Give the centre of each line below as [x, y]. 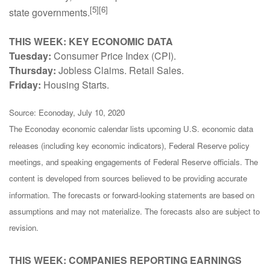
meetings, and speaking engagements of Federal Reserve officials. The [133, 162]
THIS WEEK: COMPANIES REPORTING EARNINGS [125, 260]
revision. [24, 228]
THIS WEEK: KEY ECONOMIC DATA [91, 41]
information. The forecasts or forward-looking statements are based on [132, 195]
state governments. [49, 12]
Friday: [25, 84]
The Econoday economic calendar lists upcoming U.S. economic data [131, 129]
